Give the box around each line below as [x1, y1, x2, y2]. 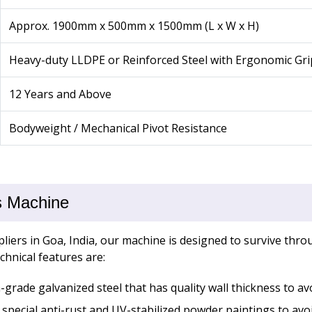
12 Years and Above [8, 86, 111, 102]
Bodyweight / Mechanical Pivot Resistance [8, 120, 227, 136]
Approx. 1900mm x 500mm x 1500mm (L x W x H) [8, 18, 259, 34]
